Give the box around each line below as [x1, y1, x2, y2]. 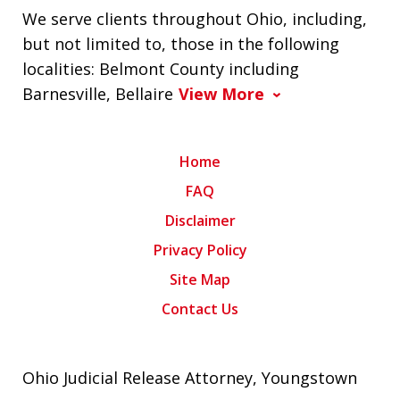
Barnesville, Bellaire [22, 83, 173, 105]
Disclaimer [164, 211, 236, 231]
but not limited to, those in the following [22, 33, 339, 55]
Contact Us [162, 299, 238, 320]
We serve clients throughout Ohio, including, [22, 8, 367, 30]
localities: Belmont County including [22, 58, 299, 80]
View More [179, 83, 264, 105]
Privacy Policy [153, 240, 247, 261]
